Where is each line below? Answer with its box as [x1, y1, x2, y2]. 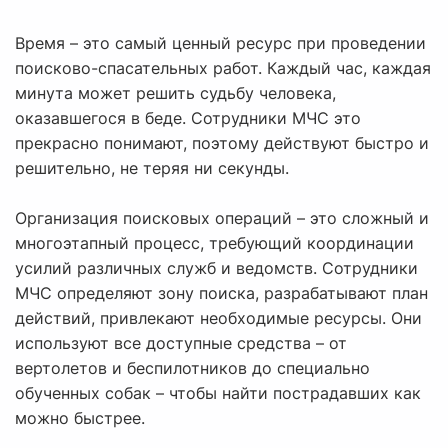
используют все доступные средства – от [15, 333, 347, 354]
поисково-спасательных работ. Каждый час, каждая [15, 58, 431, 79]
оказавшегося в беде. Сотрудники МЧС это [15, 108, 361, 129]
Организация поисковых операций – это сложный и [15, 208, 429, 229]
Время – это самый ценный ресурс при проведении [15, 33, 426, 54]
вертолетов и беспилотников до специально [15, 358, 370, 379]
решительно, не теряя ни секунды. [15, 158, 289, 179]
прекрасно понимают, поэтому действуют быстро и [15, 133, 429, 154]
